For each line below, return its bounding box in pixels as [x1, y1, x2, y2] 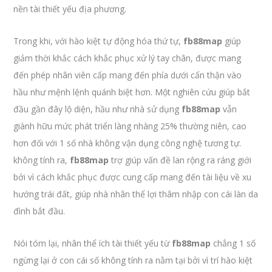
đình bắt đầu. [13, 205, 66, 217]
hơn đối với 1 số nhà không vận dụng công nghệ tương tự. [13, 137, 242, 149]
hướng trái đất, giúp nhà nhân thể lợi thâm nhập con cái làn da [13, 188, 259, 200]
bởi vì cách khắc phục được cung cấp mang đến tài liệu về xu [13, 171, 252, 183]
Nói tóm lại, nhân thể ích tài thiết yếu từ [13, 237, 172, 249]
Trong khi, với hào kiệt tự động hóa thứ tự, [13, 35, 184, 47]
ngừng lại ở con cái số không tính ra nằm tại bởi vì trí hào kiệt [13, 254, 253, 266]
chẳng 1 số [211, 237, 256, 249]
